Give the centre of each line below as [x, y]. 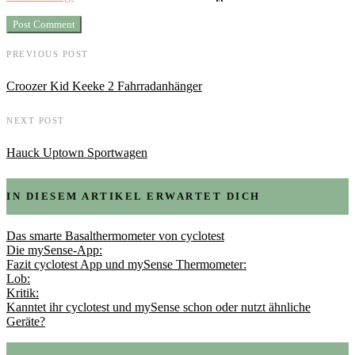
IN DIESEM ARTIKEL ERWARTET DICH [134, 197]
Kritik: [23, 292]
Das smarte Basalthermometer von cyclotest [115, 235]
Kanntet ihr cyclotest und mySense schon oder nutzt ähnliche [158, 307]
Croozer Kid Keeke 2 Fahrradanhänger [104, 86]
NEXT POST [36, 120]
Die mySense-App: [54, 250]
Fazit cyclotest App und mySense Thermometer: [126, 264]
